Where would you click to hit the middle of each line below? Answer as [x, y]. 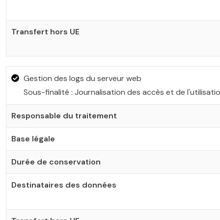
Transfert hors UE [45, 32]
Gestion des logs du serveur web [82, 78]
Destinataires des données [64, 185]
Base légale [33, 139]
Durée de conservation [56, 162]
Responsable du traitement [64, 116]
